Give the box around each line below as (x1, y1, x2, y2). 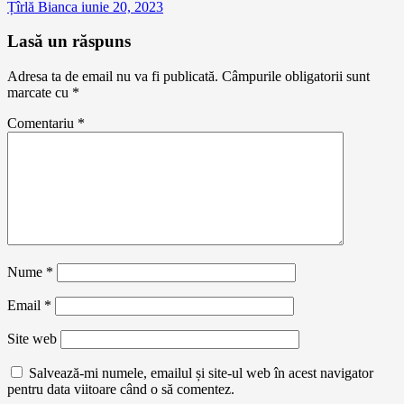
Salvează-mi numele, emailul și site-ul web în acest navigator (29, 364, 373, 381)
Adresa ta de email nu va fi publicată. (7, 68, 218, 84)
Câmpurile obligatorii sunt (222, 68, 370, 84)
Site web (7, 330, 57, 346)
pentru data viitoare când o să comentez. (7, 381, 234, 397)
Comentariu (7, 115, 78, 131)
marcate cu (7, 84, 72, 100)
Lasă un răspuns (7, 32, 131, 51)
